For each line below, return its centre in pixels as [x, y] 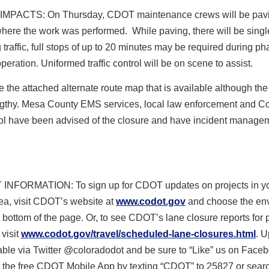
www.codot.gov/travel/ [71, 234]
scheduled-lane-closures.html [188, 234]
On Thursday [75, 15]
